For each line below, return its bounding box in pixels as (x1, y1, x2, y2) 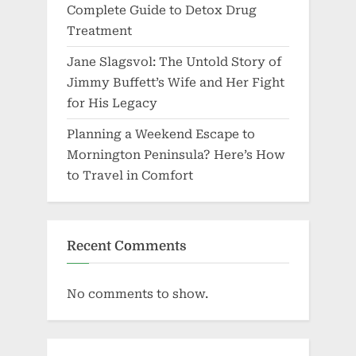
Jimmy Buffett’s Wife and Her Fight (67, 75, 284, 90)
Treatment (67, 23, 132, 38)
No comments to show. (67, 287, 208, 302)
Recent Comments (67, 238, 187, 253)
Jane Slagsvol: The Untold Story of (67, 54, 281, 69)
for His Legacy (67, 95, 157, 110)
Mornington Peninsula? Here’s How (67, 148, 285, 163)
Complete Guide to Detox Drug (67, 2, 257, 17)
